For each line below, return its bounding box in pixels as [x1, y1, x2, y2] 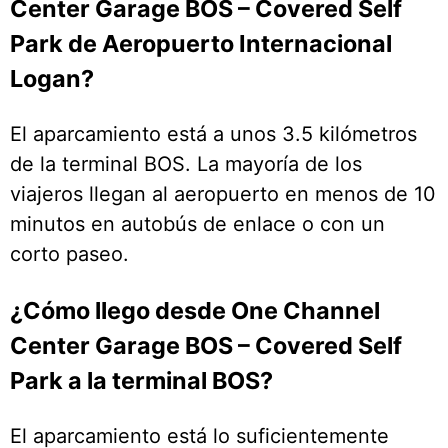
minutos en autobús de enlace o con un [10, 212, 385, 237]
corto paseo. [10, 242, 129, 267]
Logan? [10, 64, 94, 94]
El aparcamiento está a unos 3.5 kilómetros [10, 122, 417, 147]
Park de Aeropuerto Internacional [10, 29, 392, 59]
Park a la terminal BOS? [10, 365, 273, 395]
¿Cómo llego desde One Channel [10, 295, 380, 325]
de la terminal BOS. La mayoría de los [10, 152, 362, 177]
